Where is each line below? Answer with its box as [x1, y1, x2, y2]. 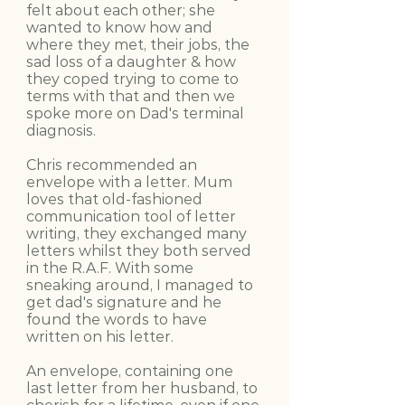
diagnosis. [26, 121, 96, 139]
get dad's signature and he [26, 293, 221, 311]
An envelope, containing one [26, 362, 233, 380]
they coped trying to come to [26, 70, 239, 88]
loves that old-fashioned [26, 190, 202, 208]
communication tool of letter [26, 207, 236, 225]
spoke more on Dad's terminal [26, 104, 244, 122]
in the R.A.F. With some [26, 259, 193, 277]
